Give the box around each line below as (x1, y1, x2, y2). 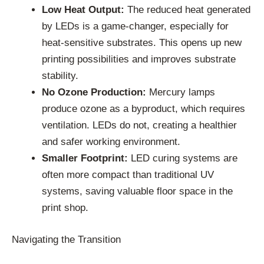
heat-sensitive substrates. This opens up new (42, 37, 242, 49)
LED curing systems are (128, 153, 237, 164)
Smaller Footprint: (42, 153, 128, 164)
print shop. (42, 202, 88, 214)
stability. (42, 70, 78, 82)
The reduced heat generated (124, 4, 250, 16)
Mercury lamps (146, 87, 215, 98)
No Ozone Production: (42, 87, 146, 98)
